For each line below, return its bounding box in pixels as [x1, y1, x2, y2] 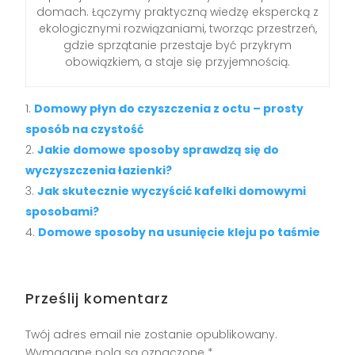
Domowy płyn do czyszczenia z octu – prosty [34, 100, 304, 116]
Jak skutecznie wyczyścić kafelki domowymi [37, 182, 307, 199]
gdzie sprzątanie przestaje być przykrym [63, 36, 292, 53]
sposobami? [25, 203, 100, 219]
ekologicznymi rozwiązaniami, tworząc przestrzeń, [38, 20, 317, 36]
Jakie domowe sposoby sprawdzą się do [37, 141, 280, 158]
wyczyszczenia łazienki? [25, 162, 173, 178]
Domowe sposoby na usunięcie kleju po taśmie [38, 223, 321, 240]
